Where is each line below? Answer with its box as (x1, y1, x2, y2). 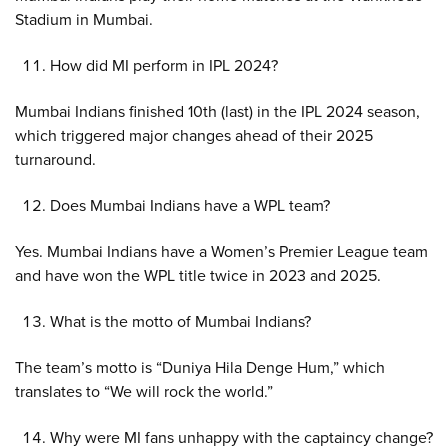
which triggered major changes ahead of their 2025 (15, 124, 373, 147)
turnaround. (15, 148, 96, 171)
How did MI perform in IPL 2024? (50, 54, 278, 77)
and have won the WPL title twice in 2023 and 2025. (15, 264, 381, 287)
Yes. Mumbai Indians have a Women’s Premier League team (15, 240, 428, 263)
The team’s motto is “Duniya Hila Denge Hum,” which (15, 356, 385, 379)
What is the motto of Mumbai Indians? (50, 310, 311, 333)
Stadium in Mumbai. (15, 8, 153, 31)
